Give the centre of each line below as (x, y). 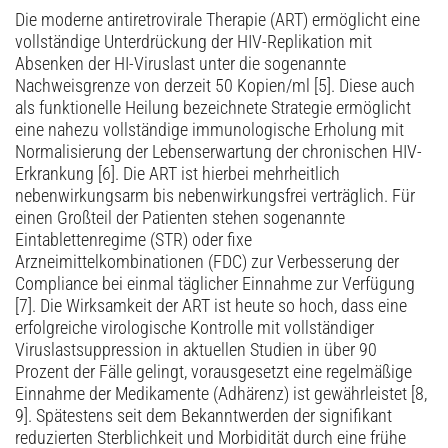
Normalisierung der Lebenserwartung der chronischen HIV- (218, 152)
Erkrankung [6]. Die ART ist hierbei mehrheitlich (177, 174)
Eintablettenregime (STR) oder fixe (133, 240)
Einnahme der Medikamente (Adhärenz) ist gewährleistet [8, (221, 394)
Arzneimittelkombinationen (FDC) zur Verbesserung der (207, 262)
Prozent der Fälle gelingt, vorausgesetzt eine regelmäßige (213, 372)
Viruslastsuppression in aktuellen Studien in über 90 (196, 350)
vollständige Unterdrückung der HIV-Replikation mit (193, 42)
